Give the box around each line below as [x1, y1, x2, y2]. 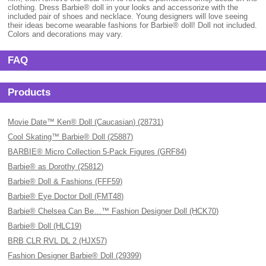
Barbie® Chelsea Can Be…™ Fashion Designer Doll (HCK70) [8, 207, 219, 216]
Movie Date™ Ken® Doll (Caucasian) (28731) [8, 118, 164, 126]
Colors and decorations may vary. [8, 30, 123, 39]
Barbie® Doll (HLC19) [8, 221, 82, 230]
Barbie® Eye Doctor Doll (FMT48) [8, 192, 124, 201]
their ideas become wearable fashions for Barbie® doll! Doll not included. [8, 21, 258, 30]
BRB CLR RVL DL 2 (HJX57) [8, 236, 107, 245]
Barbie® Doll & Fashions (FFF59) [8, 177, 123, 186]
